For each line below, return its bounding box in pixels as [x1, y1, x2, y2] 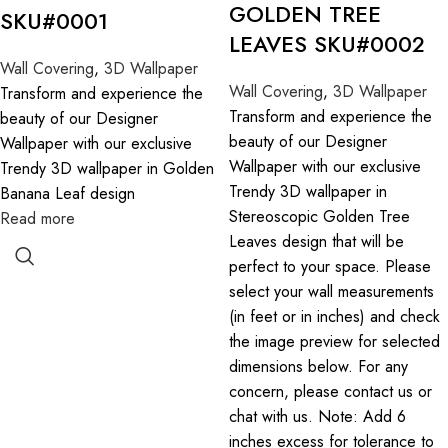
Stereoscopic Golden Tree [229, 205, 410, 228]
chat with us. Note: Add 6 [229, 405, 406, 428]
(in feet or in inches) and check [229, 305, 440, 328]
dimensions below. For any [229, 355, 408, 378]
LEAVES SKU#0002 [229, 28, 425, 60]
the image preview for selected [229, 330, 440, 353]
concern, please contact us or [229, 380, 432, 403]
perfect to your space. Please [229, 255, 431, 278]
